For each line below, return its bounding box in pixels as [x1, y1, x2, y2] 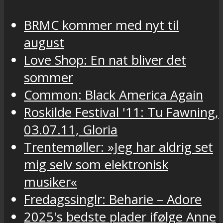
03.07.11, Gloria [24, 120, 117, 138]
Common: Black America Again [24, 86, 203, 104]
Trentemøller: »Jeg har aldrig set [24, 138, 213, 156]
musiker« [24, 173, 77, 191]
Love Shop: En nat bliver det [24, 51, 186, 69]
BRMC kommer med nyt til [24, 16, 179, 34]
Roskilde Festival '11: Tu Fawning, [24, 103, 219, 121]
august [24, 33, 64, 51]
